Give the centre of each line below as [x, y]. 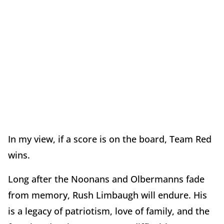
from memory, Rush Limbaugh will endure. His [107, 195]
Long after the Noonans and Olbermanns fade [106, 179]
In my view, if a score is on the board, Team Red [110, 139]
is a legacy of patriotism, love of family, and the [109, 211]
